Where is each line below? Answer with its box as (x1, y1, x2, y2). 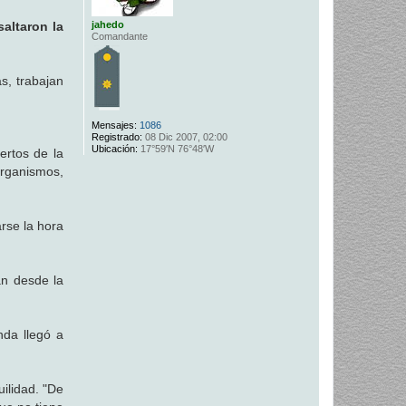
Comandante (91, 31, 148, 43)
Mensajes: (91, 120, 137, 131)
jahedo (91, 19, 124, 31)
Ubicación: (91, 143, 138, 155)
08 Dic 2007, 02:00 (141, 131, 227, 143)
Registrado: (91, 131, 142, 143)
